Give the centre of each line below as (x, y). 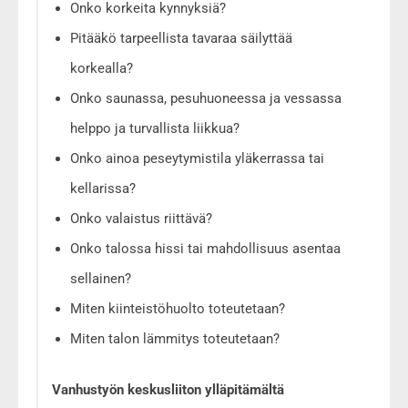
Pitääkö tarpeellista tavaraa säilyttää (181, 38)
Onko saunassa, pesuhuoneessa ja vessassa (206, 98)
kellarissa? (103, 188)
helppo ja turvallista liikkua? (157, 128)
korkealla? (102, 68)
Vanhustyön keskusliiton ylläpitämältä (168, 389)
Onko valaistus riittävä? (141, 218)
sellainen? (102, 278)
